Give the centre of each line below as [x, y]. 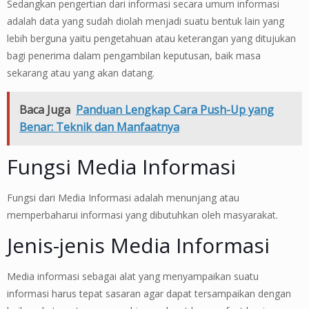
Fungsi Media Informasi [121, 166]
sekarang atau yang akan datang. [81, 72]
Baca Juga [45, 109]
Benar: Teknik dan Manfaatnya [99, 127]
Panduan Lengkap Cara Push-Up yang [175, 109]
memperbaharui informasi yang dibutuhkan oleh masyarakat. [142, 215]
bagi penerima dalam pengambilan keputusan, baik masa [134, 55]
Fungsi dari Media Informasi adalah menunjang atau [123, 197]
